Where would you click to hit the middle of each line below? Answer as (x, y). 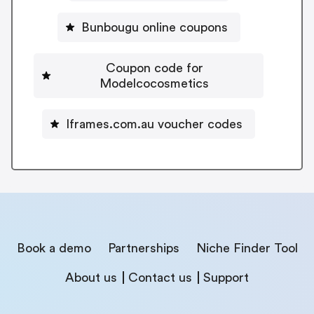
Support (226, 277)
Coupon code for (154, 68)
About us (91, 277)
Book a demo (54, 248)
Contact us (160, 277)
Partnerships (143, 248)
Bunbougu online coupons (154, 27)
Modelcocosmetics (154, 83)
